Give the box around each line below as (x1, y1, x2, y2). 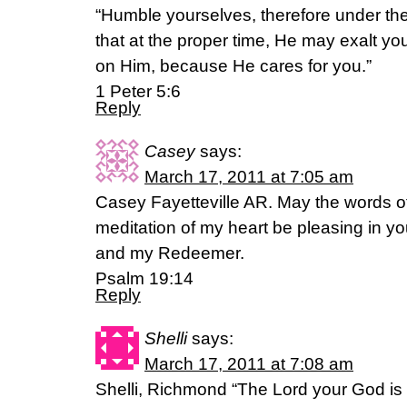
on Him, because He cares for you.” (95, 56, 372, 76)
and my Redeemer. (95, 243, 244, 263)
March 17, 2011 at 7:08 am (144, 354, 353, 374)
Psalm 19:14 (95, 269, 194, 289)
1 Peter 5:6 (95, 82, 181, 102)
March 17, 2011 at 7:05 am (144, 167, 353, 187)
